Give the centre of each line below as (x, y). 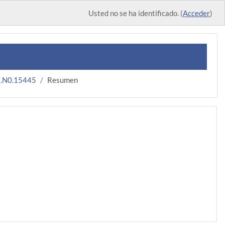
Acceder (196, 13)
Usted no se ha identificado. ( (136, 13)
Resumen (63, 80)
